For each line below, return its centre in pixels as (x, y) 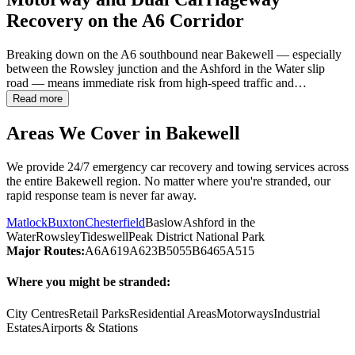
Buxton (66, 223)
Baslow (164, 223)
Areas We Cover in (86, 134)
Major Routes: (46, 251)
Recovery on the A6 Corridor (125, 21)
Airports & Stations (90, 327)
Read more (38, 99)
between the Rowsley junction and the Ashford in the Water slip (166, 69)
